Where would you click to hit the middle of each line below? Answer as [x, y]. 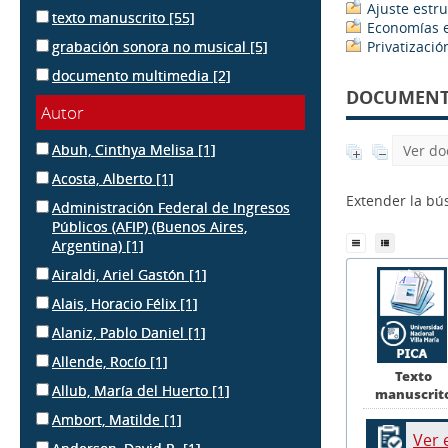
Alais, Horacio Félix [116, 303]
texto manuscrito [110, 17]
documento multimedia [132, 75]
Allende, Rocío [101, 361]
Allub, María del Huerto [132, 390]
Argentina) [89, 245]
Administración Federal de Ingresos [171, 207]
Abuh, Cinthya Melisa [125, 149]
